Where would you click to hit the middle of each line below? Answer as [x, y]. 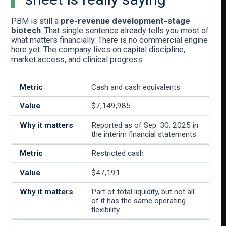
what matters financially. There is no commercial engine [110, 40]
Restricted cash [118, 154]
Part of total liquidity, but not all [143, 191]
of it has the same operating [139, 201]
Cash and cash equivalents [136, 87]
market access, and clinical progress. [78, 60]
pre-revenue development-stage [126, 21]
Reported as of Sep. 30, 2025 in [145, 125]
